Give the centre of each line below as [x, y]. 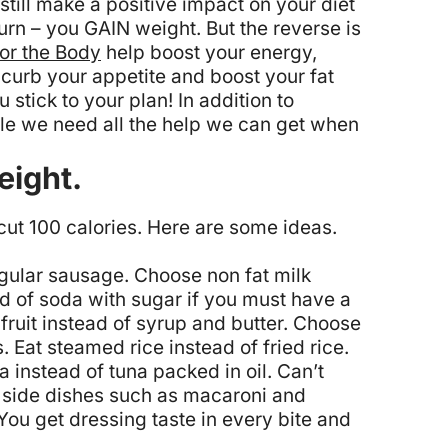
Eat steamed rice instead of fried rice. [181, 347]
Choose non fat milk [222, 275]
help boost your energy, [209, 53]
